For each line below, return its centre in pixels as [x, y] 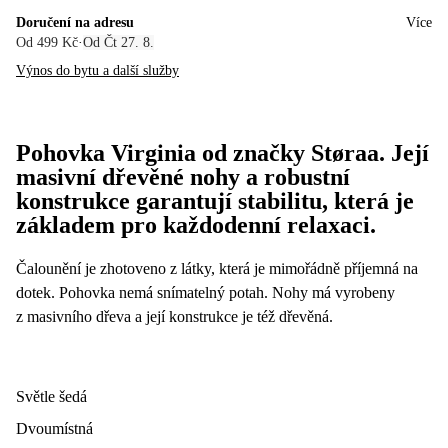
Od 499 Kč [47, 42]
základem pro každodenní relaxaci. [196, 224]
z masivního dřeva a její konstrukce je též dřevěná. [174, 316]
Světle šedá [51, 396]
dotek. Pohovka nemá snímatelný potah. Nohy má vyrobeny [205, 292]
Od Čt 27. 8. [118, 42]
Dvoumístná [54, 428]
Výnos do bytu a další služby [97, 70]
